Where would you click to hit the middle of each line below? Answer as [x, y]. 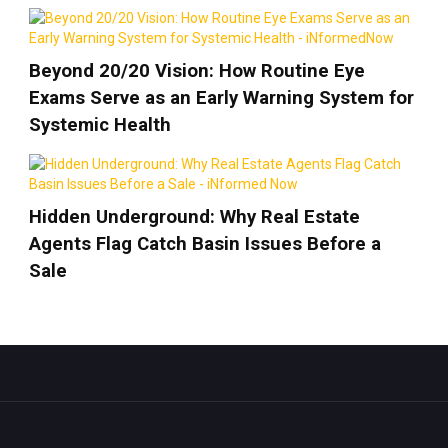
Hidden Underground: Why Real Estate [194, 217]
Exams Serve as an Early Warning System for [221, 98]
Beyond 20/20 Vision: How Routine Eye [197, 71]
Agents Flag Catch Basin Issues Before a [205, 244]
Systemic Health [100, 125]
